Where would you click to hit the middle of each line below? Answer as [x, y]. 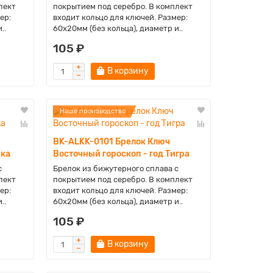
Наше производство [92, 111]
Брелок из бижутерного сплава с [115, 168]
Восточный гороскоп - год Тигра [121, 154]
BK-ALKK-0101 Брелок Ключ [111, 142]
